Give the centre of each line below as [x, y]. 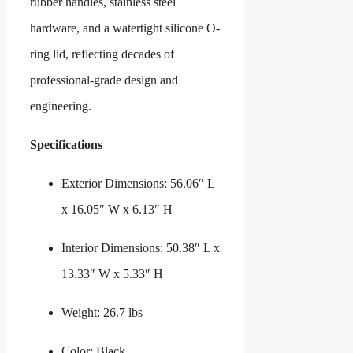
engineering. [61, 106]
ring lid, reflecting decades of [102, 54]
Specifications [66, 144]
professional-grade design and [104, 80]
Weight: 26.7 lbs [102, 312]
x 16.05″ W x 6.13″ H [117, 209]
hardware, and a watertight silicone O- [125, 28]
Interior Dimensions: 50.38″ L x [141, 247]
